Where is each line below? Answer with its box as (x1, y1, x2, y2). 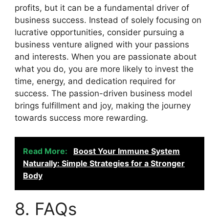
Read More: (23, 146, 69, 156)
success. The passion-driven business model (15, 88, 192, 98)
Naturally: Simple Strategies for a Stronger (23, 158, 185, 168)
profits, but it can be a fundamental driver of (15, 3, 189, 13)
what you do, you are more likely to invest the (15, 64, 194, 74)
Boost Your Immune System (73, 146, 180, 156)
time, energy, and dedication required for (15, 76, 175, 86)
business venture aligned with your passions (15, 40, 189, 49)
